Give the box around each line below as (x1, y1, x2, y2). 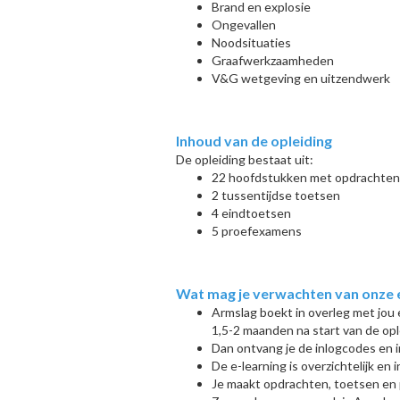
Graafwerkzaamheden (212, 53, 334, 68)
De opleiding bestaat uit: (176, 152, 313, 167)
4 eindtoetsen (212, 205, 291, 221)
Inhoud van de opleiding (176, 132, 332, 149)
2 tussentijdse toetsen (212, 187, 340, 203)
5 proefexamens (212, 223, 302, 238)
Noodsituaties (212, 35, 291, 50)
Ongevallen (212, 17, 276, 32)
